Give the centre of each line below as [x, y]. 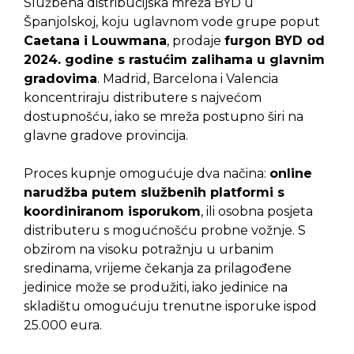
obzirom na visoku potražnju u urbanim [149, 250]
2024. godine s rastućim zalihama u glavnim [174, 60]
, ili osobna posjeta [257, 212]
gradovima [60, 79]
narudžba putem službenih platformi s [154, 193]
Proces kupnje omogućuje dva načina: [147, 174]
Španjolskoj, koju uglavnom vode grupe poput [172, 22]
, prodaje [196, 41]
